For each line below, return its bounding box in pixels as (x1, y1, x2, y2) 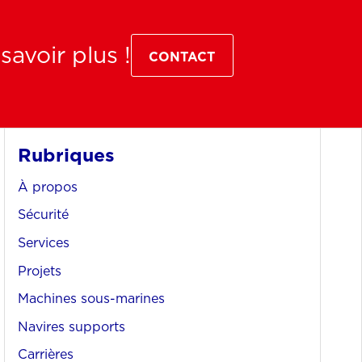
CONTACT (149, 48, 216, 66)
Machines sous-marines (17, 289, 165, 308)
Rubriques (17, 141, 115, 169)
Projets (17, 261, 61, 280)
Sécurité (17, 205, 69, 224)
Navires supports (17, 317, 125, 335)
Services (17, 234, 69, 252)
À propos (17, 177, 78, 196)
